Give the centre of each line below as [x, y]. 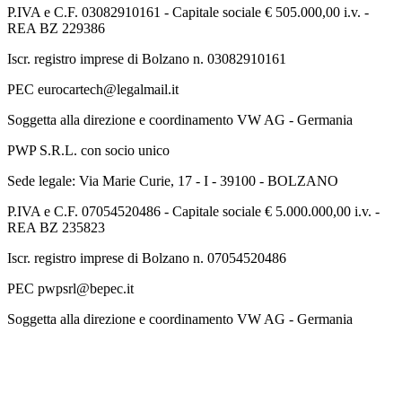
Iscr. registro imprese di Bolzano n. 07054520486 [147, 258]
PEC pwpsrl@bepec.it [70, 288]
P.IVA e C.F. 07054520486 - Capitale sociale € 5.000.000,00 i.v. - [193, 211]
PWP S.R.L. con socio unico [88, 150]
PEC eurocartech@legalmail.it [93, 89]
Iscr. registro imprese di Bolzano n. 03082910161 [147, 58]
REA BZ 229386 [56, 28]
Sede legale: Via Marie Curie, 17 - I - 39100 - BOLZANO [173, 180]
